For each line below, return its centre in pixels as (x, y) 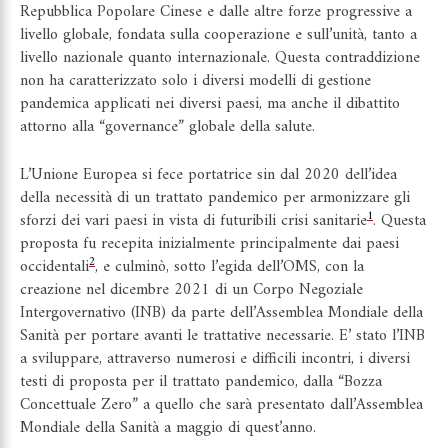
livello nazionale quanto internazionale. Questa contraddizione (220, 57)
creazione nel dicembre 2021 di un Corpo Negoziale (191, 290)
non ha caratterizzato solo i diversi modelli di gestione (195, 80)
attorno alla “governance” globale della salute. (167, 126)
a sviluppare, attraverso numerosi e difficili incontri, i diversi (215, 359)
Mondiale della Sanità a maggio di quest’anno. (168, 428)
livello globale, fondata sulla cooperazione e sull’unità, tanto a (218, 34)
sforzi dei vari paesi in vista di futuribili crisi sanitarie (193, 221)
